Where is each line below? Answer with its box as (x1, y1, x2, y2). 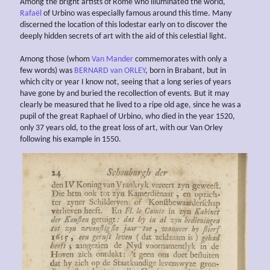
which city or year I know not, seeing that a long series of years (20, 77, 231, 87)
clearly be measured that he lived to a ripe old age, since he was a (20, 100, 241, 110)
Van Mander (92, 54, 133, 64)
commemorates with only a (133, 54, 227, 64)
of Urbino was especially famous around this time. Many (42, 8, 231, 18)
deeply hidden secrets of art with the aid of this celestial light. (20, 31, 227, 41)
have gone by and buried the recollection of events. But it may (20, 89, 229, 98)
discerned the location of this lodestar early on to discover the (20, 20, 227, 30)
